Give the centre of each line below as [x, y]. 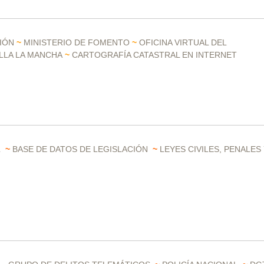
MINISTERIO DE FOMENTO [77, 42]
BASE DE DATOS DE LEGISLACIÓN [80, 149]
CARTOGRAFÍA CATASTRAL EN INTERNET [156, 55]
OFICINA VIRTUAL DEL [183, 42]
